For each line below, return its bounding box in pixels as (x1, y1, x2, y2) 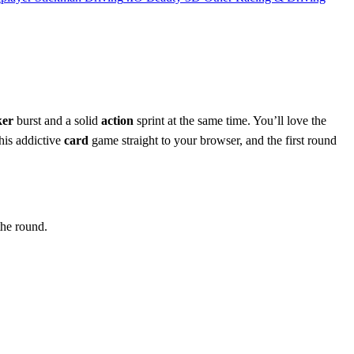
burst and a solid (13, 113, 101, 127)
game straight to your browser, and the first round (88, 133, 337, 147)
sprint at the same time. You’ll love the (134, 113, 326, 127)
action (101, 113, 134, 127)
